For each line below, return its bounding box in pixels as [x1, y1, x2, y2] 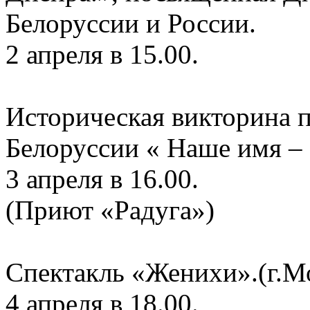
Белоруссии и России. [6, 8, 256, 38]
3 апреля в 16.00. [6, 163, 199, 194]
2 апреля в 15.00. [6, 39, 199, 69]
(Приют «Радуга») [6, 194, 215, 225]
